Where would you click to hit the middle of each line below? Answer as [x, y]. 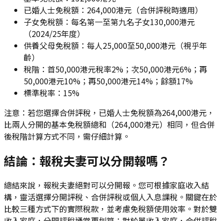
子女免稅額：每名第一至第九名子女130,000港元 [109, 22]
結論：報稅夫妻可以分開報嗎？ [87, 161]
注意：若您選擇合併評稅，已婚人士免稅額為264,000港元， [109, 113]
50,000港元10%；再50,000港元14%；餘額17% [108, 81]
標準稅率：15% [52, 93]
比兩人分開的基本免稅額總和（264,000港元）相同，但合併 [109, 125]
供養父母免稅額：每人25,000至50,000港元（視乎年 [115, 46]
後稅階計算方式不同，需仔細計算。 [67, 136]
